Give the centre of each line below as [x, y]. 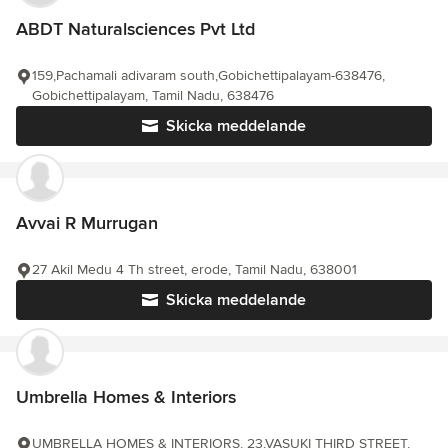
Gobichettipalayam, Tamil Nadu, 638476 [153, 96]
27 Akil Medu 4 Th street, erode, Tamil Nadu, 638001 [194, 270]
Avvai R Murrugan [87, 223]
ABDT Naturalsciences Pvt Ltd [135, 29]
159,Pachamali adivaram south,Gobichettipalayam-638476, [208, 76]
